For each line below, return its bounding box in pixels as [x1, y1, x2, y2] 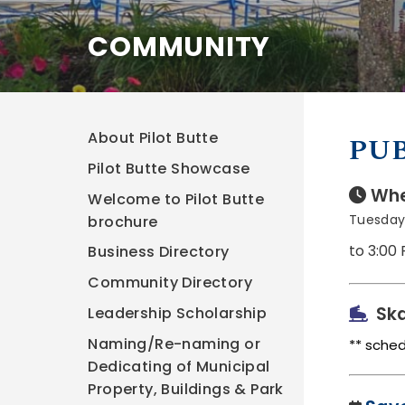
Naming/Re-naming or [88, 333, 261, 354]
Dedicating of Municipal [88, 355, 270, 377]
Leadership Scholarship [88, 302, 268, 324]
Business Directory [88, 241, 230, 263]
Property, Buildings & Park [88, 378, 284, 400]
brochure [88, 211, 158, 232]
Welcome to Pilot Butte [88, 188, 265, 210]
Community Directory [88, 272, 253, 294]
